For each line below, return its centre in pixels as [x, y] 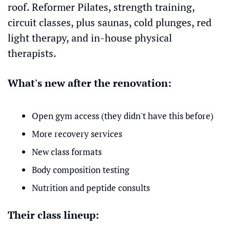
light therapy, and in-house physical [90, 38]
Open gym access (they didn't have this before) [123, 116]
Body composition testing [81, 170]
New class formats [67, 152]
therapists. [32, 53]
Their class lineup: [53, 215]
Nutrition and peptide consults [91, 188]
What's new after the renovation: [90, 83]
